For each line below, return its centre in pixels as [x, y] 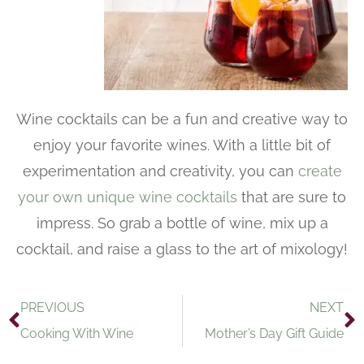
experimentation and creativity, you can [160, 171]
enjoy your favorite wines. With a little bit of [182, 145]
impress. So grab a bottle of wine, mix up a [182, 223]
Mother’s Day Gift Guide [274, 334]
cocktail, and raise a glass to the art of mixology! [182, 249]
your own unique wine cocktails [128, 197]
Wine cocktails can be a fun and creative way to [182, 119]
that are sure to [292, 197]
